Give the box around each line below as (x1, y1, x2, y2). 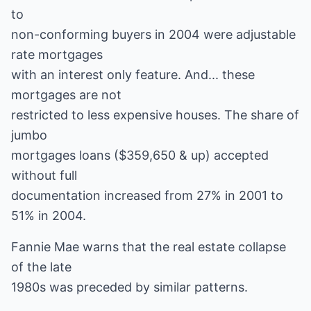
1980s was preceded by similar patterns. (11, 280, 248, 294)
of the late (11, 260, 72, 274)
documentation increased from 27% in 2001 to (11, 188, 283, 203)
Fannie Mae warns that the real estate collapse (11, 239, 286, 254)
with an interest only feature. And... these (11, 67, 255, 82)
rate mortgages (11, 47, 103, 62)
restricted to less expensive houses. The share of (11, 108, 299, 122)
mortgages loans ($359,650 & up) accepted (11, 148, 269, 162)
